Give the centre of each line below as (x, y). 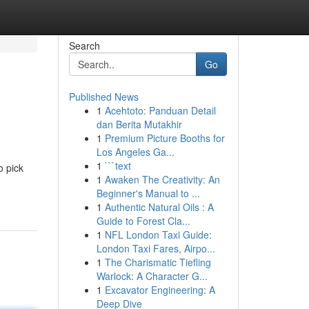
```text (118, 166)
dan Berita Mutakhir (139, 124)
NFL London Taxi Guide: (158, 235)
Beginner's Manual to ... (148, 193)
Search (84, 46)
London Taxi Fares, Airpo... (156, 248)
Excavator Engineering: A (160, 290)
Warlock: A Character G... (152, 276)
